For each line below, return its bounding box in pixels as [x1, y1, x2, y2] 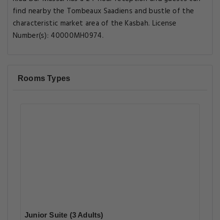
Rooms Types [18, 74, 71, 82]
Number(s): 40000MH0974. [13, 30, 104, 42]
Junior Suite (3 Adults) [25, 211, 104, 219]
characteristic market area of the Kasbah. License [13, 18, 177, 29]
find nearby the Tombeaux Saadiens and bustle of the [13, 5, 194, 17]
